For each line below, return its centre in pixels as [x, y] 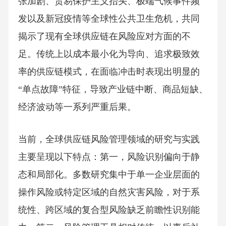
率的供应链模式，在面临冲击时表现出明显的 [109, 72]
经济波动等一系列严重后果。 [77, 107]
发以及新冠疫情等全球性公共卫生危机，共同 [109, 19]
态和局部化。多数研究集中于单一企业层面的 [109, 174]
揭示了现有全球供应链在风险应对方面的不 [104, 37]
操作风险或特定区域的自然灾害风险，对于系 [109, 192]
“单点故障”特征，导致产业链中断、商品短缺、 [113, 90]
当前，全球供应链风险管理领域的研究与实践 [109, 139]
